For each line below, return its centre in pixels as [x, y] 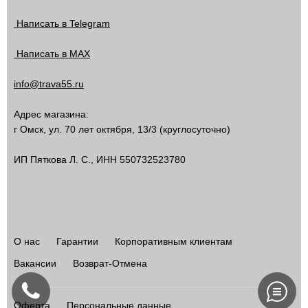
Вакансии [35, 263]
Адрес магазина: [51, 114]
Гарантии [77, 241]
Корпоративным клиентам [174, 241]
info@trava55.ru [49, 84]
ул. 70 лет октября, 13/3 [103, 129]
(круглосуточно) [194, 129]
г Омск [29, 129]
